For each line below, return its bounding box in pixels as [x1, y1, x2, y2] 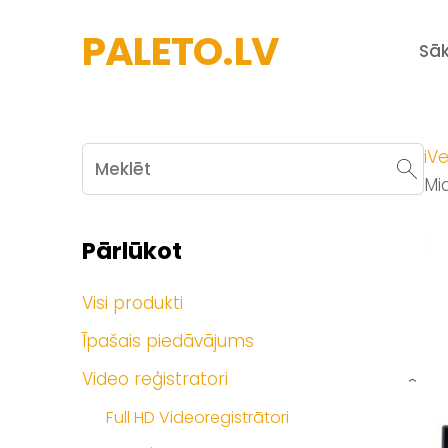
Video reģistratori [82, 367, 228, 392]
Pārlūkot [82, 235, 182, 268]
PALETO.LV [82, 23, 279, 79]
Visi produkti [82, 291, 183, 315]
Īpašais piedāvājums [82, 329, 254, 354]
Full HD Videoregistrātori [106, 405, 290, 429]
